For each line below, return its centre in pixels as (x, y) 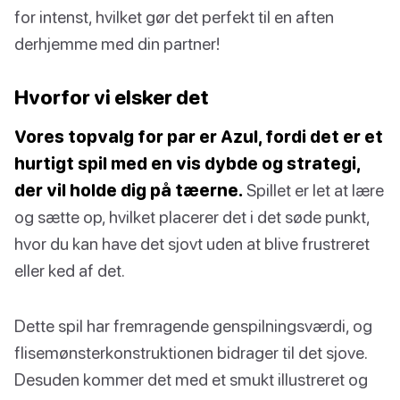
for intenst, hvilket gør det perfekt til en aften (174, 17)
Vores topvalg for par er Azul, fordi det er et (199, 137)
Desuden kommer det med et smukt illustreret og (191, 379)
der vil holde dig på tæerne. (129, 190)
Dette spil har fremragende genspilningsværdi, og (193, 326)
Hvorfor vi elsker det (112, 97)
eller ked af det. (70, 271)
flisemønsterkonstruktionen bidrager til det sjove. (191, 353)
